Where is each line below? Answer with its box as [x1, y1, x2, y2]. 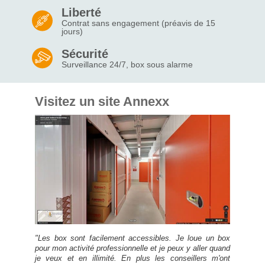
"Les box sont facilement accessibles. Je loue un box [35, 233, 230, 243]
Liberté [62, 6, 101, 19]
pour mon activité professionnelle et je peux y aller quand [35, 243, 230, 253]
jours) [62, 27, 83, 36]
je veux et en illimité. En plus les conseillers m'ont [35, 253, 230, 263]
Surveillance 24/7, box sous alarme [62, 60, 193, 69]
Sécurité [62, 47, 108, 60]
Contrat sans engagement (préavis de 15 [62, 18, 215, 28]
